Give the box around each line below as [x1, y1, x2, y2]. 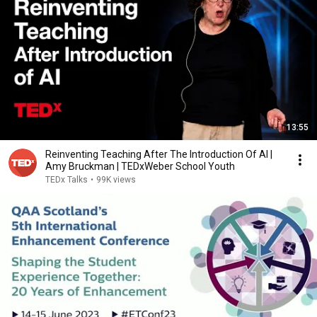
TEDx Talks [45, 175, 88, 185]
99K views [96, 175, 136, 185]
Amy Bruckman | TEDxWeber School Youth [45, 161, 235, 172]
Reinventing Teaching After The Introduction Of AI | [45, 149, 272, 160]
